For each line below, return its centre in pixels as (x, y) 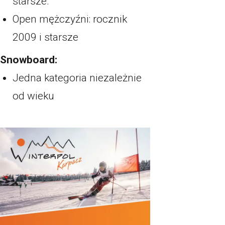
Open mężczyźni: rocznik (70, 19)
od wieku (33, 96)
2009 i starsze (45, 37)
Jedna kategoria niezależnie (77, 78)
